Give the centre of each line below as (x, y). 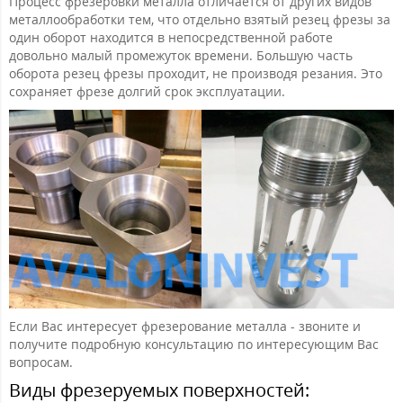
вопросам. (41, 362)
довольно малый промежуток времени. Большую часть (181, 55)
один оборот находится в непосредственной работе (171, 37)
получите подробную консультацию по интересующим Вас (194, 344)
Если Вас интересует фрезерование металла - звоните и (185, 326)
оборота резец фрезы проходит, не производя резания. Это (196, 73)
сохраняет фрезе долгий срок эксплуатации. (147, 91)
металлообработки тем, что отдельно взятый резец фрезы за (200, 19)
